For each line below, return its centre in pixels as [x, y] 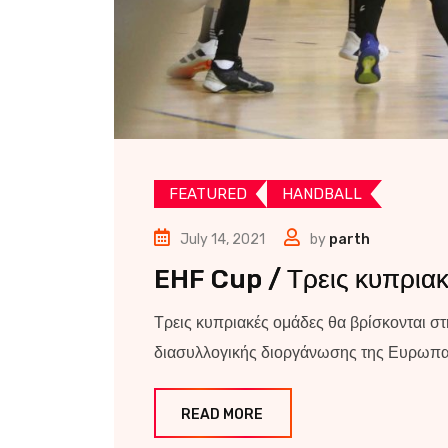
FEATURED [208, 193]
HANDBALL [322, 193]
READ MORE [222, 414]
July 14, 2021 [222, 239]
